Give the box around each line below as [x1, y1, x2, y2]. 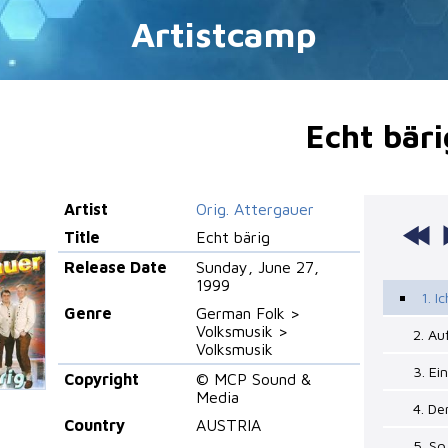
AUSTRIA [196, 415, 262, 434]
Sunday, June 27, [196, 257, 320, 276]
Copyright [64, 369, 140, 388]
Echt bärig [196, 227, 271, 246]
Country [64, 415, 126, 434]
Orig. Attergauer [196, 199, 315, 218]
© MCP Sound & [196, 369, 312, 388]
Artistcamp [131, 13, 317, 55]
